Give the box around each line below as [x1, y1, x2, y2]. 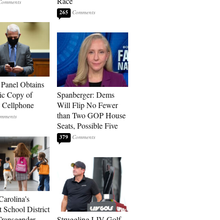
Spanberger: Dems [57, 89, 114, 100]
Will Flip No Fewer [57, 100, 118, 110]
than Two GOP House [57, 110, 126, 120]
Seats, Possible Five [57, 120, 118, 131]
